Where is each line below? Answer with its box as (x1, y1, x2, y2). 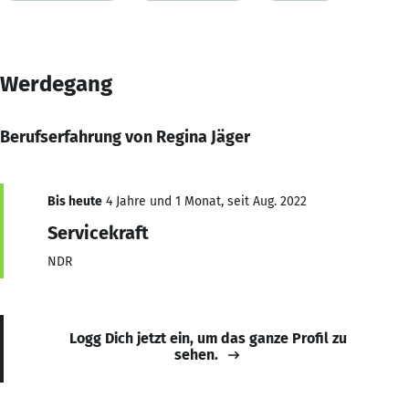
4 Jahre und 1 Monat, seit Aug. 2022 (102, 193, 307, 209)
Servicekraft (47, 221, 149, 244)
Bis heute (47, 193, 102, 209)
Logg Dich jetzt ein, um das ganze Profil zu (69, 329, 347, 347)
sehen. (174, 345, 218, 363)
